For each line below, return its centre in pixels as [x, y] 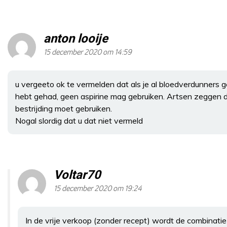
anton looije [76, 39]
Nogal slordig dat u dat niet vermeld [79, 120]
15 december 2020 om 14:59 [88, 52]
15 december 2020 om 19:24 [98, 188]
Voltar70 [77, 175]
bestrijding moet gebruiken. [64, 108]
